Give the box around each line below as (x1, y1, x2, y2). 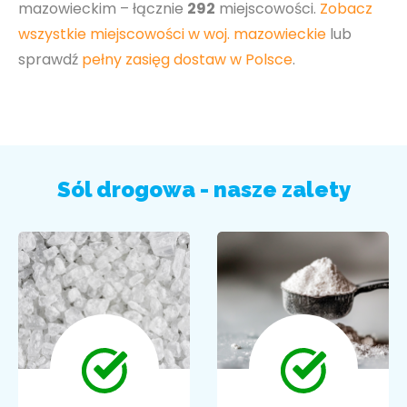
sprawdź (18, 49, 82, 70)
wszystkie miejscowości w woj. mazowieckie (18, 24, 326, 45)
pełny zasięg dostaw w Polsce (82, 49, 293, 70)
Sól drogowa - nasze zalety (56, 176, 351, 203)
